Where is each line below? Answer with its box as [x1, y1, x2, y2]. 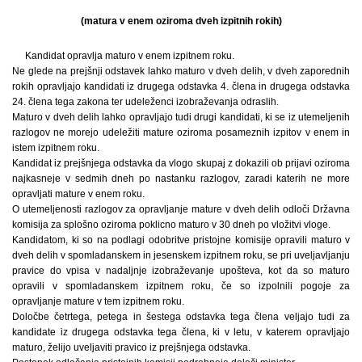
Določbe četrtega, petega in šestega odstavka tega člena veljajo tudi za [12, 311, 350, 323]
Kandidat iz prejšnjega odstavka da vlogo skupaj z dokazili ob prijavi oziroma [12, 158, 350, 170]
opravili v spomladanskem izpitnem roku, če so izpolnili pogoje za [12, 280, 350, 293]
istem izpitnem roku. [12, 142, 99, 154]
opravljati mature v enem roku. [12, 188, 145, 200]
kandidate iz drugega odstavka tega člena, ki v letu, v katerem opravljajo [12, 326, 350, 339]
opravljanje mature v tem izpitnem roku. [12, 296, 184, 308]
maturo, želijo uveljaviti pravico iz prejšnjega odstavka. [12, 342, 250, 354]
